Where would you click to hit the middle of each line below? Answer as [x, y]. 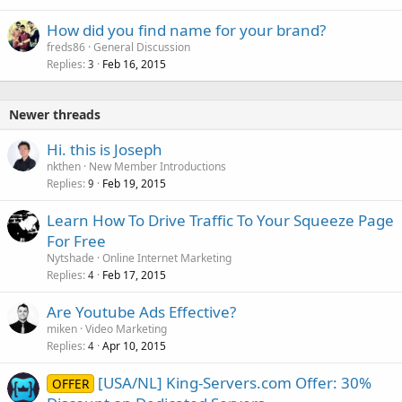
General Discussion [142, 48]
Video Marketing [126, 329]
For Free [76, 241]
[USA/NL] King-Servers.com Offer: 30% [234, 383]
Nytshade [70, 258]
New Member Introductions [157, 167]
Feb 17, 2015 [134, 275]
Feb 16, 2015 [134, 65]
